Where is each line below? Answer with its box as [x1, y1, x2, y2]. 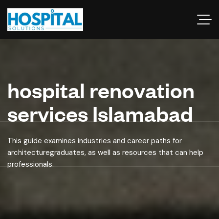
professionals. [7, 159, 54, 169]
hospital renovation [7, 76, 195, 103]
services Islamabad [7, 100, 193, 127]
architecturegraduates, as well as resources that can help [7, 148, 203, 157]
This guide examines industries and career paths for [7, 136, 182, 146]
